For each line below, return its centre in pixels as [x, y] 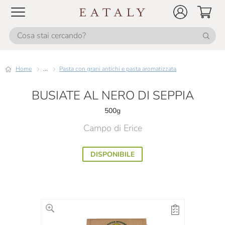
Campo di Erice [113, 128]
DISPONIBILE [113, 154]
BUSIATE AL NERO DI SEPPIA [113, 95]
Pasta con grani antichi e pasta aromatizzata [120, 69]
